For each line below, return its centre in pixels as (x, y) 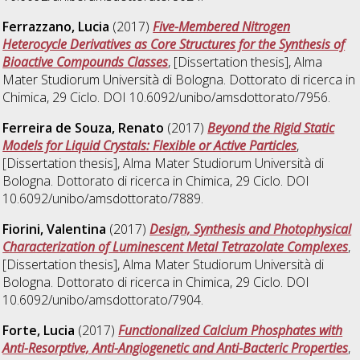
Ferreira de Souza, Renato (84, 127)
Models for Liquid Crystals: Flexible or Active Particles (150, 145)
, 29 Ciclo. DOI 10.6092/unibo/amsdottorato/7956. (189, 97)
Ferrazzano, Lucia (56, 26)
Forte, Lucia (39, 330)
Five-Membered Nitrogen (222, 26)
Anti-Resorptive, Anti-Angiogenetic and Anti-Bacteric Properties (176, 348)
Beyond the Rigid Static (271, 127)
